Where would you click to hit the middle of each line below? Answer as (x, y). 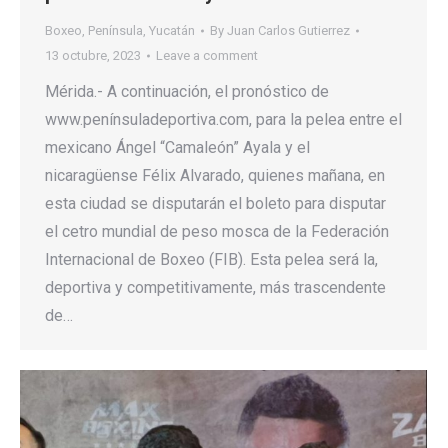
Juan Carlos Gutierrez (288, 31)
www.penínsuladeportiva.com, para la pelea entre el (223, 120)
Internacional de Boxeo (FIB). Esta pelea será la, (211, 260)
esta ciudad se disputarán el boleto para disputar (215, 204)
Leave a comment (207, 56)
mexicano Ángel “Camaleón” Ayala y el (177, 148)
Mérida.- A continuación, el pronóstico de (187, 92)
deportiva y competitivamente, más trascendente (215, 288)
